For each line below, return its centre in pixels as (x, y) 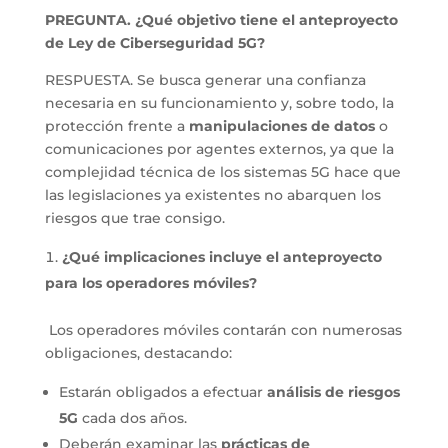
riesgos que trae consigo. (134, 218)
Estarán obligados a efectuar (162, 392)
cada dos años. (134, 418)
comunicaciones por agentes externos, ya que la (219, 149)
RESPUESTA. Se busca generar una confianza (205, 80)
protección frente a (116, 126)
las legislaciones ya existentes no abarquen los (212, 195)
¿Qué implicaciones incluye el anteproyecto (221, 257)
